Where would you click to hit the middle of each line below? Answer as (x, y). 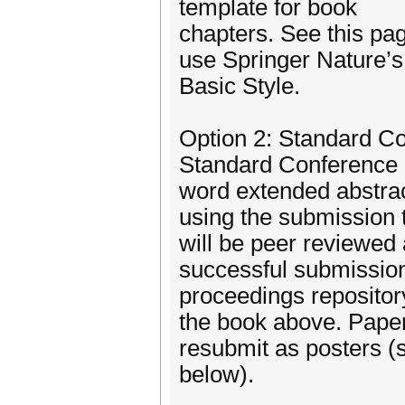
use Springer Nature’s (291, 60)
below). (217, 374)
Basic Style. (240, 86)
